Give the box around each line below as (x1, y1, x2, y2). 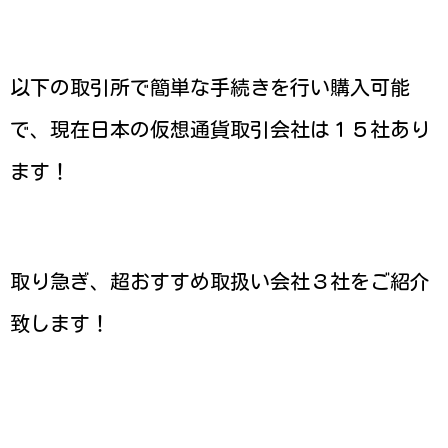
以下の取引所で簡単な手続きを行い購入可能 (10, 77, 410, 98)
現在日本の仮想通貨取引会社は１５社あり (50, 119, 430, 140)
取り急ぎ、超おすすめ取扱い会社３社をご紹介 (10, 271, 430, 292)
